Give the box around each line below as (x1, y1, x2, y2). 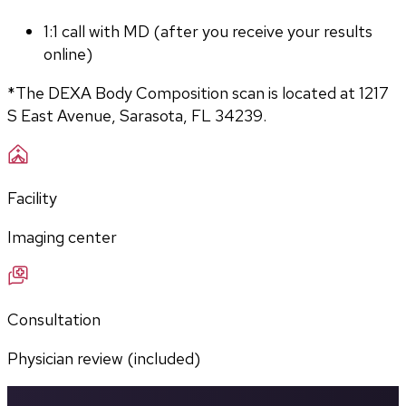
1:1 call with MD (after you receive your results (43, 21, 372, 43)
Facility (7, 188, 57, 209)
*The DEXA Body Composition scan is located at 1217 (7, 82, 389, 104)
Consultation (7, 309, 101, 331)
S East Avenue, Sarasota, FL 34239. (7, 105, 266, 127)
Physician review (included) (7, 348, 200, 370)
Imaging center (7, 227, 117, 248)
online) (43, 43, 92, 65)
